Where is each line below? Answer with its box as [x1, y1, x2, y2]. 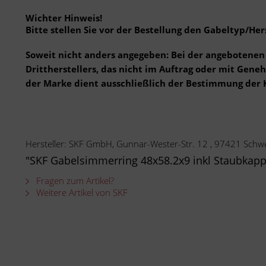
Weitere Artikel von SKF [34, 186, 128, 198]
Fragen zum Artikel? [34, 175, 114, 186]
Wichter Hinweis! [26, 12, 102, 24]
